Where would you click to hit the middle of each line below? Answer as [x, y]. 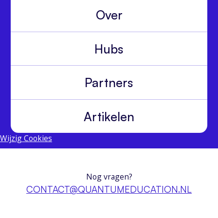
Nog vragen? [109, 177]
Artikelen [109, 116]
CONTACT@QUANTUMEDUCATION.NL [109, 190]
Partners [109, 83]
